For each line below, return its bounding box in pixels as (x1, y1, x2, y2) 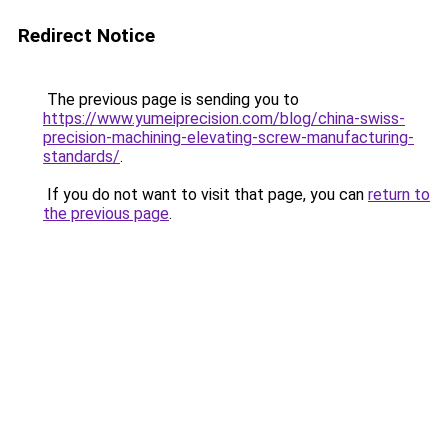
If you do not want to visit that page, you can (43, 185, 368, 204)
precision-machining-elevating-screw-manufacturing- (43, 128, 414, 147)
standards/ (43, 147, 120, 166)
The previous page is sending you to (43, 90, 299, 109)
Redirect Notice (18, 24, 155, 47)
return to (368, 185, 430, 204)
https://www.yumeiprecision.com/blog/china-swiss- (43, 109, 405, 128)
